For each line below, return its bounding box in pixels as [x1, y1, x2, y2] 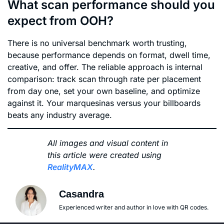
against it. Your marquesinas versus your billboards [7, 97, 200, 108]
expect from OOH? [7, 13, 113, 28]
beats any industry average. [7, 109, 112, 120]
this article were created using [47, 150, 161, 160]
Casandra [59, 188, 104, 200]
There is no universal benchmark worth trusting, [7, 37, 187, 48]
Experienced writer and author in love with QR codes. [59, 203, 208, 211]
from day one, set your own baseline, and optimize [7, 85, 200, 96]
